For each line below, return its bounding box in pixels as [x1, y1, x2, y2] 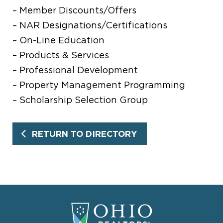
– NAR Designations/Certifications [12, 20, 168, 30]
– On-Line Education [12, 35, 105, 45]
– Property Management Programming [12, 80, 186, 90]
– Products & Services [12, 50, 110, 60]
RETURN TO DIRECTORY [32, 129, 137, 139]
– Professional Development [12, 65, 138, 75]
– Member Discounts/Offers [12, 5, 137, 15]
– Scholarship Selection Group [12, 95, 148, 105]
